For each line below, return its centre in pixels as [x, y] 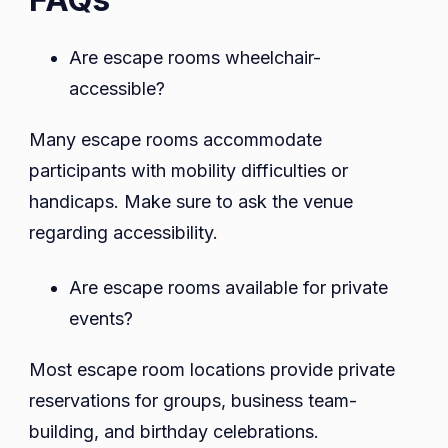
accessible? [119, 89]
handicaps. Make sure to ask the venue [191, 202]
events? [103, 319]
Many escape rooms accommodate [175, 140]
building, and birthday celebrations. [174, 432]
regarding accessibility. [123, 233]
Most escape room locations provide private [212, 370]
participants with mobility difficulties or [188, 171]
